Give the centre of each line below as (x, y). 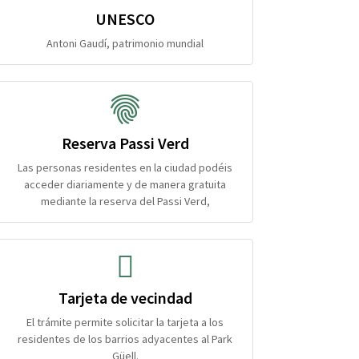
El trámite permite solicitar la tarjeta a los (125, 322)
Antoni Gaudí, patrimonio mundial (125, 43)
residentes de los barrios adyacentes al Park (125, 339)
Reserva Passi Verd (125, 143)
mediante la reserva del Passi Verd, (125, 201)
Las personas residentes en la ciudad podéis (125, 167)
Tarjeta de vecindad (125, 297)
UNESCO (125, 18)
